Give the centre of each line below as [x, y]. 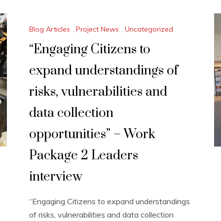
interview [56, 177]
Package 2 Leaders [84, 155]
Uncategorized [149, 29]
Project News [97, 29]
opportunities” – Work [92, 134]
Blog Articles [50, 29]
